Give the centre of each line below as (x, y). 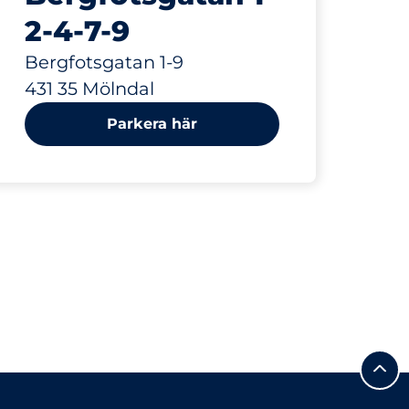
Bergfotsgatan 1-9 (105, 62)
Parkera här (152, 124)
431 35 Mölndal (90, 89)
